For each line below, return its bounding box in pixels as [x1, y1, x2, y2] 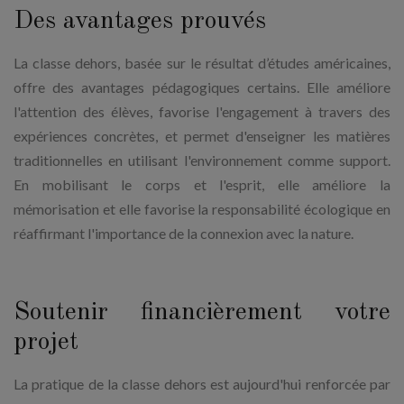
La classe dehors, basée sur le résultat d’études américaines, [14, 54, 390, 72]
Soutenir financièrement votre [14, 300, 390, 326]
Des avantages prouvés [14, 9, 273, 35]
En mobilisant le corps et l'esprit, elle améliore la [14, 176, 390, 194]
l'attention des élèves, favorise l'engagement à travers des [14, 103, 390, 121]
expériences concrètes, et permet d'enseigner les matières [14, 127, 390, 145]
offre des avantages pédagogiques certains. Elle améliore [14, 78, 390, 96]
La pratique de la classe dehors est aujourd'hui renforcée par [14, 375, 390, 393]
